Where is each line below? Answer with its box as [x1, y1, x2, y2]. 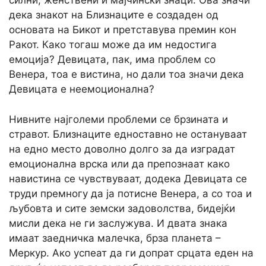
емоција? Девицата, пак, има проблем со [9, 53, 216, 65]
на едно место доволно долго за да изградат [9, 142, 235, 155]
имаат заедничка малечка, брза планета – [9, 232, 221, 244]
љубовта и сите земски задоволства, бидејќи [9, 202, 235, 214]
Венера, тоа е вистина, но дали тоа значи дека [9, 68, 244, 80]
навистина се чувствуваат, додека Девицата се [9, 172, 247, 185]
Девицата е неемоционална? [9, 83, 154, 95]
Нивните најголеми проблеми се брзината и [9, 113, 228, 125]
